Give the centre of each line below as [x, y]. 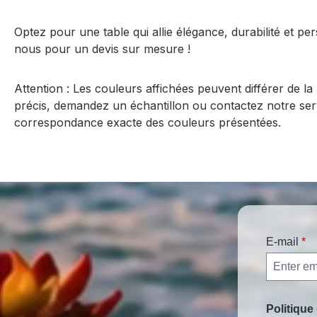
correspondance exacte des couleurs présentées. [148, 122]
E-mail [284, 242]
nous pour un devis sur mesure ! [102, 48]
